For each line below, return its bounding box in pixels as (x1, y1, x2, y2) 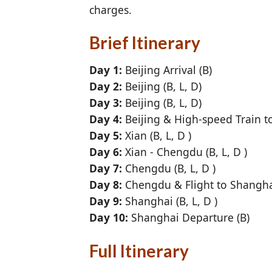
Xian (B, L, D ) (122, 128, 191, 143)
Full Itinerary (89, 240, 189, 261)
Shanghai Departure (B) (128, 210, 250, 225)
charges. (89, 2, 132, 17)
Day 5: (89, 128, 122, 143)
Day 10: (89, 210, 128, 225)
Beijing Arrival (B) (122, 63, 212, 78)
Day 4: (89, 112, 122, 127)
